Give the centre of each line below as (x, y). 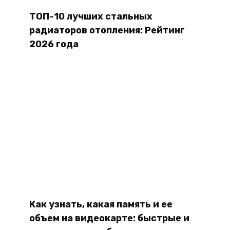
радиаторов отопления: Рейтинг (107, 31)
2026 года (54, 44)
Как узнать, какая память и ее (101, 205)
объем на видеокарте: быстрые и (109, 218)
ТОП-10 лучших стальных (91, 17)
